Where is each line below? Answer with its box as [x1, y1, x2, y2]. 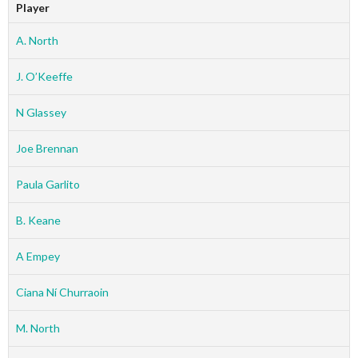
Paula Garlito [15, 177, 80, 191]
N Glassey [15, 105, 66, 119]
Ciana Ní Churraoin [15, 284, 109, 299]
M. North [15, 320, 60, 335]
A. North [15, 33, 58, 47]
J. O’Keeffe [15, 69, 73, 83]
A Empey [15, 249, 60, 263]
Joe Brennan [15, 141, 78, 155]
